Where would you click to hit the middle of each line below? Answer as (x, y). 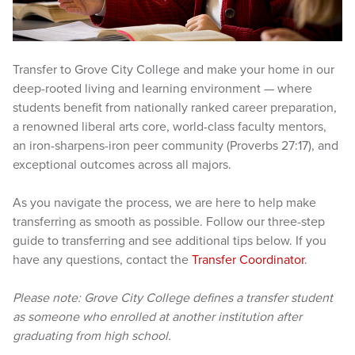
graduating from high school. (92, 336)
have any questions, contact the (102, 260)
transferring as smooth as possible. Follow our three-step (169, 221)
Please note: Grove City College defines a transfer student (173, 298)
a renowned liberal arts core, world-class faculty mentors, (170, 126)
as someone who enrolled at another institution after (157, 317)
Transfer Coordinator (248, 260)
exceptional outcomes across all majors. (122, 164)
